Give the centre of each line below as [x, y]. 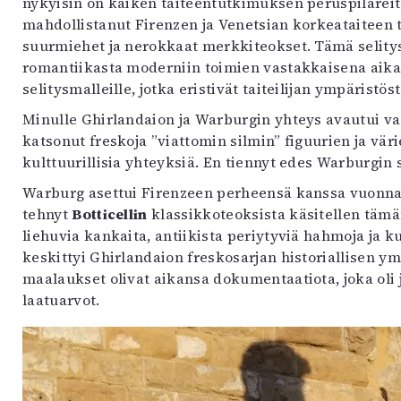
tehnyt [47, 213]
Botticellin [110, 213]
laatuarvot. [61, 299]
